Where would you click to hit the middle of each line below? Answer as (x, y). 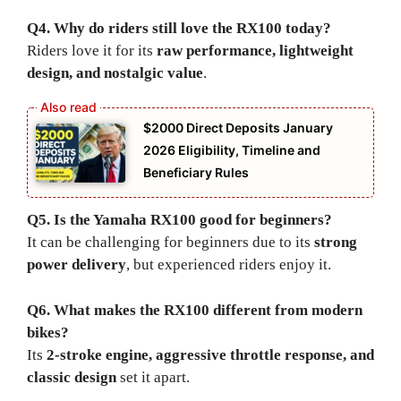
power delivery (77, 265)
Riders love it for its (92, 51)
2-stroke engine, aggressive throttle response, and (210, 354)
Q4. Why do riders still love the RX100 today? (179, 29)
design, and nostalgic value (115, 73)
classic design (72, 377)
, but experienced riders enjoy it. (229, 265)
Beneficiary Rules (196, 172)
